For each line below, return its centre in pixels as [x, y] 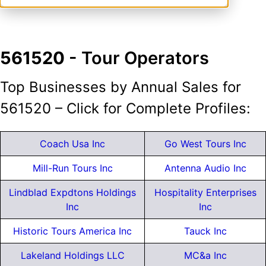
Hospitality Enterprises [205, 193]
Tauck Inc [205, 231]
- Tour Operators [137, 58]
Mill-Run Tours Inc [72, 168]
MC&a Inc [205, 256]
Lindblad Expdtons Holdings [72, 193]
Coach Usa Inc [72, 144]
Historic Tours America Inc [72, 231]
